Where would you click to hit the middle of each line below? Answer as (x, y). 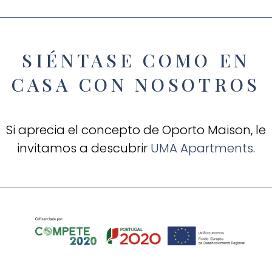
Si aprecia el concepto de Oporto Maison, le (136, 130)
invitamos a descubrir (84, 148)
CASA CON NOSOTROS (136, 84)
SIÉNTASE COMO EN (136, 60)
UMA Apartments (202, 148)
